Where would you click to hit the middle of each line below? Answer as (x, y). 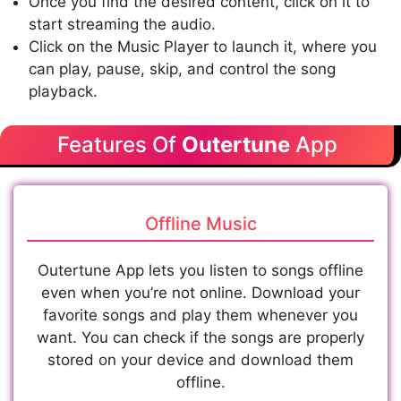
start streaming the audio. (122, 24)
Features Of (119, 145)
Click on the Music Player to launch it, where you (203, 46)
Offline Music (200, 224)
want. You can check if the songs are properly (200, 338)
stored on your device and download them (200, 360)
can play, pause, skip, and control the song (182, 68)
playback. (63, 91)
